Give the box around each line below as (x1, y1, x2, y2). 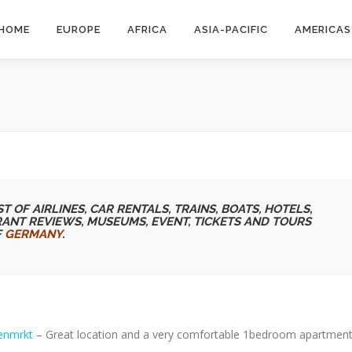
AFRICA (127, 24, 167, 35)
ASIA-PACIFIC (194, 24, 268, 35)
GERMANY (5, 227, 62, 241)
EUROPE (57, 24, 101, 35)
